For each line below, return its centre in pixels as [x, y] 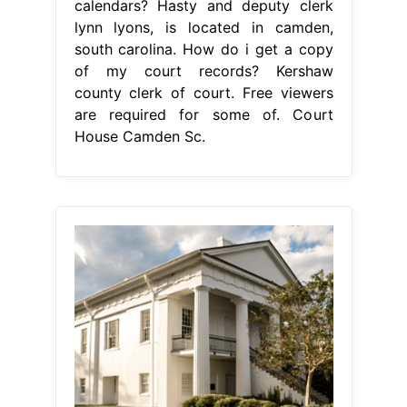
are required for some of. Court [203, 114]
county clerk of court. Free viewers [203, 92]
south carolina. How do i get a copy [203, 49]
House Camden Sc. [139, 136]
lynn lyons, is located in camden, [203, 27]
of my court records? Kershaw [203, 70]
